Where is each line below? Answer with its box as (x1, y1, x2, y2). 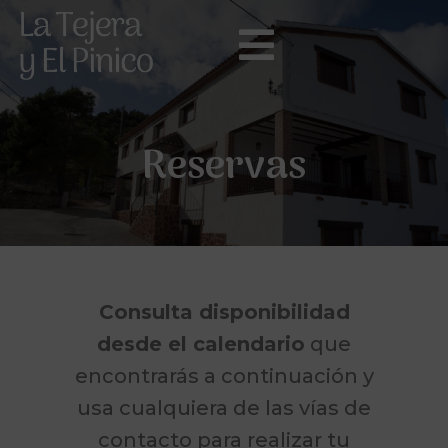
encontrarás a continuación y (74, 364, 374, 388)
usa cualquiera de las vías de (77, 396, 371, 420)
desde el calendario (97, 332, 305, 356)
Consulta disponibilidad (98, 300, 350, 324)
